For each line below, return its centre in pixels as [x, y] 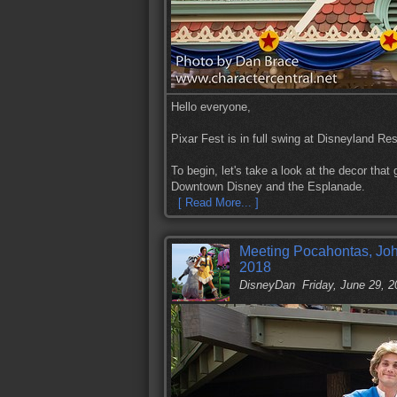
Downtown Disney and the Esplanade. [268, 187]
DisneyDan [267, 285]
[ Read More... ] [218, 202]
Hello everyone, [211, 107]
